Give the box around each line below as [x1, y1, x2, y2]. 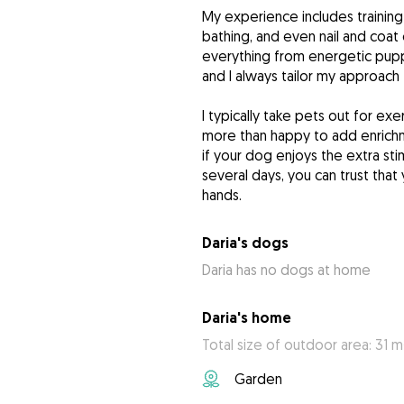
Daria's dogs [201, 234, 289, 253]
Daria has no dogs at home [201, 261, 371, 280]
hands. [201, 186, 242, 205]
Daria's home [201, 308, 291, 328]
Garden [234, 370, 282, 389]
